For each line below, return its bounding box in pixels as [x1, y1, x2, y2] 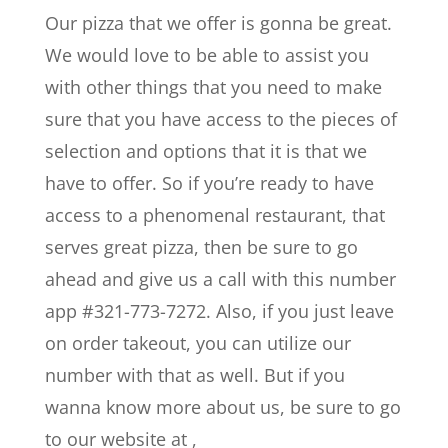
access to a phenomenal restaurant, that [44, 203, 385, 227]
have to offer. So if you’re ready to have [44, 171, 374, 195]
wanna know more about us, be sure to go [44, 395, 401, 419]
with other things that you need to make [44, 75, 382, 99]
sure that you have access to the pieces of [44, 107, 397, 131]
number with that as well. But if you [44, 363, 345, 387]
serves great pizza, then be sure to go [44, 235, 358, 259]
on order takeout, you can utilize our [44, 331, 351, 355]
